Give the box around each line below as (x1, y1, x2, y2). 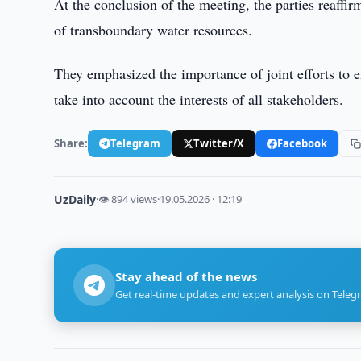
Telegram (110, 135, 161, 151)
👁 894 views (98, 192, 158, 206)
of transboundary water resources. (54, 20, 253, 39)
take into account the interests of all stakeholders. (54, 89, 344, 109)
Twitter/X (193, 135, 245, 151)
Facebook (277, 135, 328, 151)
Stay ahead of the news (115, 268, 258, 284)
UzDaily (54, 192, 97, 207)
